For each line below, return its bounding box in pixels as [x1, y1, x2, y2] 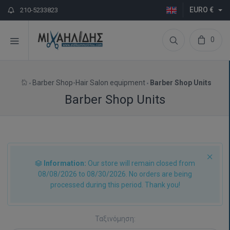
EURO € [189, 6, 214, 14]
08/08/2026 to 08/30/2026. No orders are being [38, 170, 192, 178]
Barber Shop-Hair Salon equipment [32, 79, 145, 87]
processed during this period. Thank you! [50, 181, 180, 189]
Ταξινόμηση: [94, 215, 136, 223]
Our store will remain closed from [86, 159, 195, 167]
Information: [44, 159, 86, 167]
